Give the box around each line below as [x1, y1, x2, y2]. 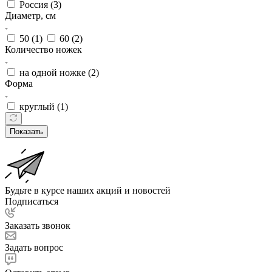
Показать [10, 126, 43, 136]
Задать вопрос [5, 242, 63, 253]
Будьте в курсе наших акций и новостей [5, 185, 171, 195]
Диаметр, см [5, 10, 56, 21]
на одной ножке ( [19, 67, 91, 78]
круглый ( [19, 101, 60, 112]
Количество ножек [5, 44, 82, 55]
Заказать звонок [5, 220, 70, 231]
